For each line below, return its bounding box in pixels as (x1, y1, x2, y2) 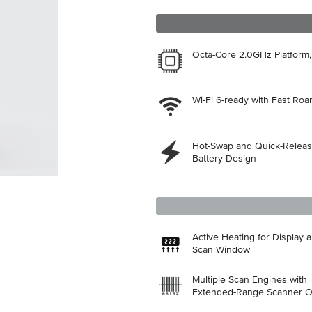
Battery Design (192, 153, 256, 164)
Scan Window (192, 245, 250, 256)
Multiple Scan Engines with (192, 275, 307, 286)
